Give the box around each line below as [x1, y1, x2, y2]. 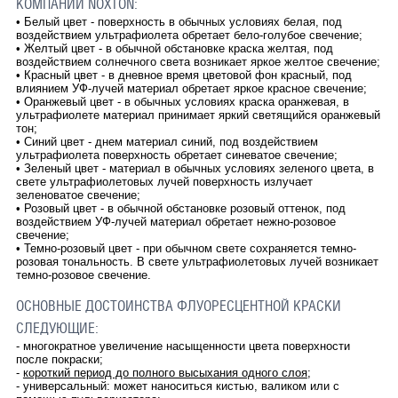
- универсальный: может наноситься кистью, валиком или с [15, 378, 339, 393]
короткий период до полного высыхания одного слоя [22, 365, 307, 379]
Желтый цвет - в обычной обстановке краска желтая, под [23, 41, 333, 55]
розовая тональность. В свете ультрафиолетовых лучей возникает [15, 254, 378, 268]
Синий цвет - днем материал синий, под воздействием [23, 134, 318, 148]
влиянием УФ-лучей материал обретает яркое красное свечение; [15, 81, 367, 95]
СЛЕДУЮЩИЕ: [15, 319, 99, 337]
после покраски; [15, 352, 103, 366]
